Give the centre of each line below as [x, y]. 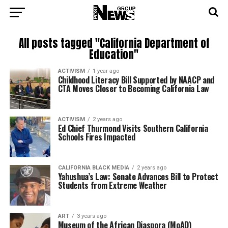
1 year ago [106, 71]
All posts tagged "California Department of [114, 44]
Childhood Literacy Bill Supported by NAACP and [136, 80]
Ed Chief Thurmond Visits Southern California [133, 128]
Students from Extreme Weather [112, 185]
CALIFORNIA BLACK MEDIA [93, 168]
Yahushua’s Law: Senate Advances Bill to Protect [138, 177]
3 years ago [91, 216]
